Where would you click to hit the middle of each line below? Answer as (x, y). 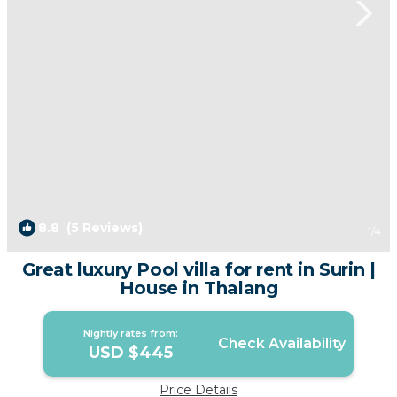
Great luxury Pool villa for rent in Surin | (198, 270)
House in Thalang (198, 288)
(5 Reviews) (101, 228)
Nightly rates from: (131, 334)
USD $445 (131, 353)
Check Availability (281, 344)
